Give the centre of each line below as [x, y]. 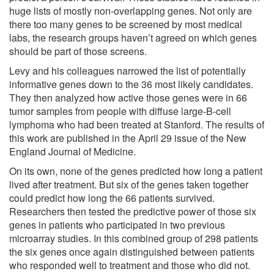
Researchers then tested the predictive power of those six [133, 211]
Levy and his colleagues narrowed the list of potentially [128, 70]
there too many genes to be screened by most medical [126, 24]
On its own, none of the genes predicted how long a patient [136, 171]
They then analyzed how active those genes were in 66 [128, 97]
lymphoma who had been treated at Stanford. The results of [137, 124]
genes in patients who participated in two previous [117, 224]
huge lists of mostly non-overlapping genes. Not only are [131, 10]
